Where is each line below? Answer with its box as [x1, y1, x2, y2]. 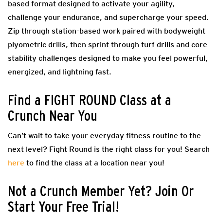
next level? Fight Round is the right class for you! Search [8, 144, 210, 154]
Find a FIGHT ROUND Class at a [8, 93, 171, 108]
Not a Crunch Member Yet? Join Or [8, 184, 194, 199]
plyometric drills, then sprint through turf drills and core [8, 39, 207, 49]
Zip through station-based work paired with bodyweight [8, 26, 205, 36]
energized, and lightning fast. [8, 67, 111, 76]
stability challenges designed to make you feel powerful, [8, 53, 208, 63]
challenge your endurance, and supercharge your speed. [8, 12, 209, 22]
